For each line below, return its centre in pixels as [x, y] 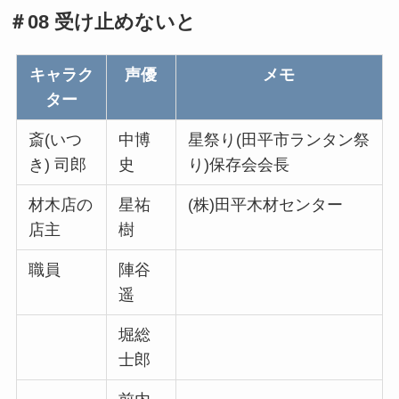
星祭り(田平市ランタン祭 [279, 140]
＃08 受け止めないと [102, 22]
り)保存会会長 [239, 165]
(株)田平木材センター [266, 205]
